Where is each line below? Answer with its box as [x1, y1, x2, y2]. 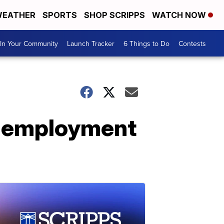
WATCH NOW [152, 10, 208, 20]
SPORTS [42, 10, 77, 20]
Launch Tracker [67, 38, 114, 48]
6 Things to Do [123, 38, 169, 48]
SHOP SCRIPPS [84, 10, 145, 20]
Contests [178, 38, 206, 48]
